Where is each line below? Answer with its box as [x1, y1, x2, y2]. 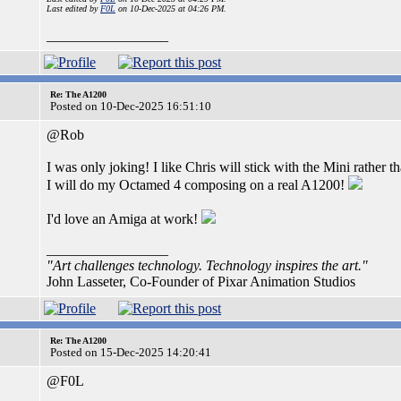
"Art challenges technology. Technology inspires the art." [47, 258, 368, 273]
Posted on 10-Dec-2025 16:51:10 [50, 99, 211, 113]
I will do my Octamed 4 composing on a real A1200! [47, 177, 348, 192]
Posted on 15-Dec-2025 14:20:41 [50, 346, 211, 359]
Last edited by [47, 4, 100, 13]
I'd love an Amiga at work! [47, 211, 201, 226]
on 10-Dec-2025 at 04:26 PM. [115, 4, 226, 13]
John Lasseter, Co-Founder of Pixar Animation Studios [47, 274, 355, 289]
